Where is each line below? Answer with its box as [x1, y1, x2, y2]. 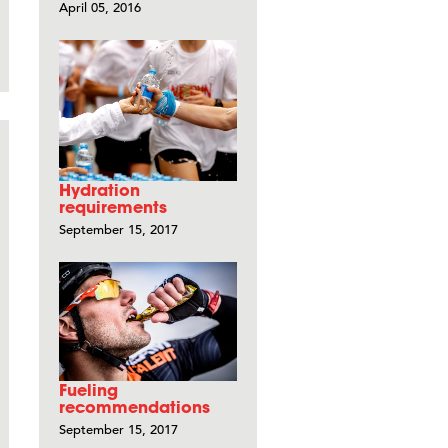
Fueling [59, 378, 118, 400]
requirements [59, 195, 167, 217]
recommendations [59, 395, 210, 417]
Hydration [59, 178, 140, 200]
